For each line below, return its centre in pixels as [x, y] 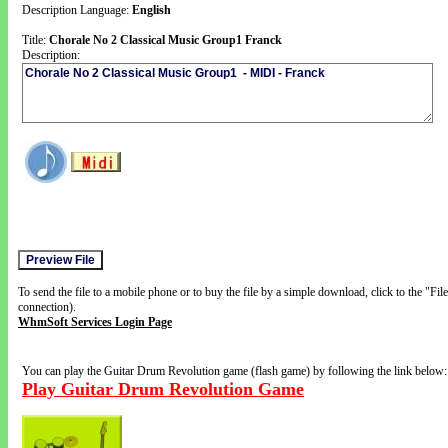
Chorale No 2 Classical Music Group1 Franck [165, 40]
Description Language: [77, 10]
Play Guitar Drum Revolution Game [163, 389]
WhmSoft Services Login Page [95, 322]
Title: [35, 40]
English [151, 10]
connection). [47, 307]
